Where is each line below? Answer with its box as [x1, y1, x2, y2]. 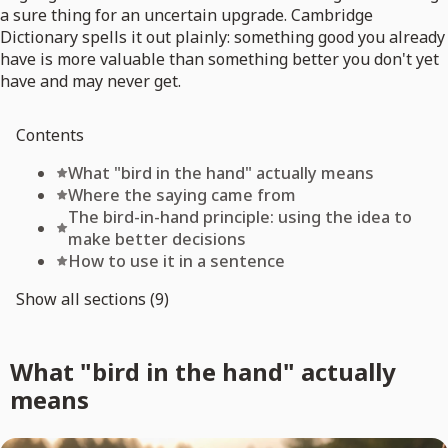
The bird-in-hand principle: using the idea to [68, 206, 412, 229]
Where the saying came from [68, 184, 296, 207]
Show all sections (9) [16, 288, 169, 311]
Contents [16, 124, 84, 147]
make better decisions [68, 228, 246, 251]
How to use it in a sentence [68, 250, 285, 273]
